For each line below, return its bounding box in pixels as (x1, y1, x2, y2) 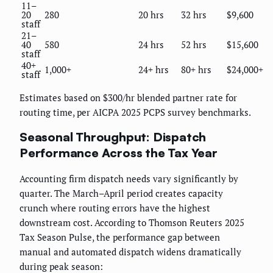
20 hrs (138, 8, 164, 21)
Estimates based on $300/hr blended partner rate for (19, 91, 237, 104)
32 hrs (181, 8, 207, 21)
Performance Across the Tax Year (19, 145, 218, 161)
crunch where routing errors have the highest (19, 201, 210, 214)
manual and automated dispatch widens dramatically (19, 245, 241, 258)
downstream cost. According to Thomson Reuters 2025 (19, 216, 244, 229)
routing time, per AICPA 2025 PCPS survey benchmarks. (19, 105, 251, 118)
